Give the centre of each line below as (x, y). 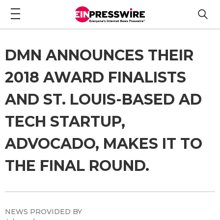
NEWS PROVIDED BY (43, 211)
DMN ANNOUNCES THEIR (99, 55)
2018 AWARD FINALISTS (96, 77)
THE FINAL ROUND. (77, 165)
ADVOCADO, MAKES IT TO (104, 143)
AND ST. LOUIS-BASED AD (103, 99)
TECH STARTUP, (65, 121)
